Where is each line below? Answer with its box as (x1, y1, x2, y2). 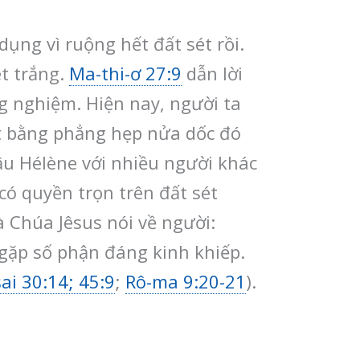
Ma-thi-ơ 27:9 (69, 60, 182, 85)
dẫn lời (182, 60, 243, 85)
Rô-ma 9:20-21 (125, 268, 246, 293)
